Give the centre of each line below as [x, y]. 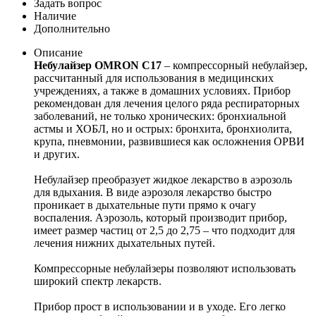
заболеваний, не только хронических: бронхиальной [160, 116]
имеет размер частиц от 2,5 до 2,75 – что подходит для [164, 230]
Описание [58, 52]
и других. [57, 154]
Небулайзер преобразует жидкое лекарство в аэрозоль [163, 179]
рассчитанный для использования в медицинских [154, 78]
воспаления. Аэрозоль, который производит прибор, [160, 217]
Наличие [55, 16]
